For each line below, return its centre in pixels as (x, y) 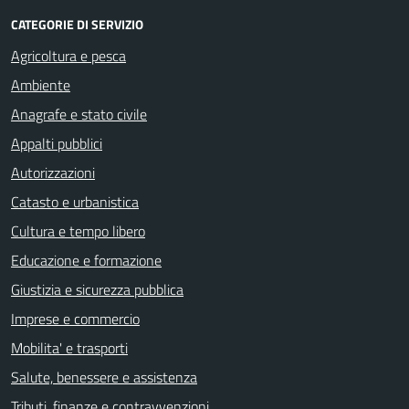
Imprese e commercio (75, 319)
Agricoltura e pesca (68, 56)
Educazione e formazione (86, 260)
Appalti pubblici (57, 143)
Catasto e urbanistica (75, 202)
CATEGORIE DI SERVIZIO (77, 24)
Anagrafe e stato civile (79, 114)
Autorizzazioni (53, 173)
